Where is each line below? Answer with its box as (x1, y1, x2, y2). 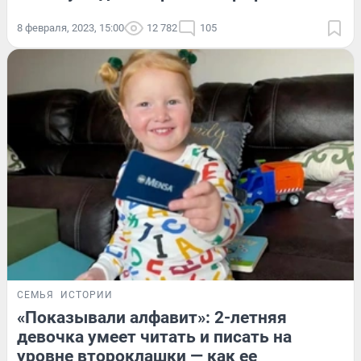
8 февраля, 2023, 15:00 (17, 22, 124, 35)
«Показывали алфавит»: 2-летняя (17, 308, 287, 328)
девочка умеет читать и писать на (17, 327, 292, 347)
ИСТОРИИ (60, 289, 113, 301)
